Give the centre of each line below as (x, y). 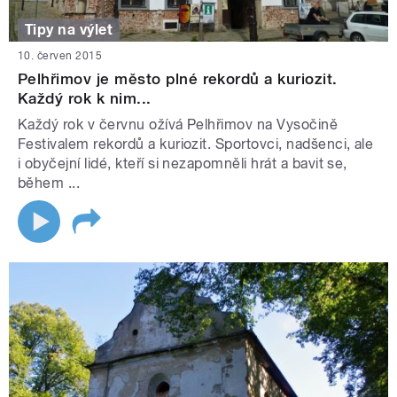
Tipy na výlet (69, 30)
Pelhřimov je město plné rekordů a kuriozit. (178, 79)
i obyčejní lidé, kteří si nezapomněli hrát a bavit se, (183, 164)
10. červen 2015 (60, 56)
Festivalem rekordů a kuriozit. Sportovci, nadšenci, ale (196, 144)
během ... (49, 183)
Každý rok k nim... (85, 99)
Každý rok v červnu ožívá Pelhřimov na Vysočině (178, 125)
